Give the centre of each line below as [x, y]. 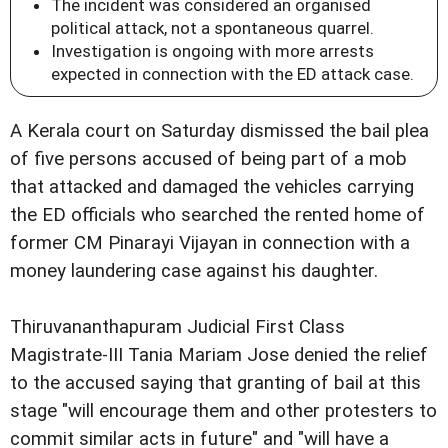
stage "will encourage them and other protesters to [223, 410]
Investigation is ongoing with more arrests [212, 50]
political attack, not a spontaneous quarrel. [212, 27]
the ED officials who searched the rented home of [217, 214]
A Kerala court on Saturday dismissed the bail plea [219, 130]
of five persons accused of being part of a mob [208, 158]
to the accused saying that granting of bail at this [215, 382]
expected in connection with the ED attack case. [232, 73]
